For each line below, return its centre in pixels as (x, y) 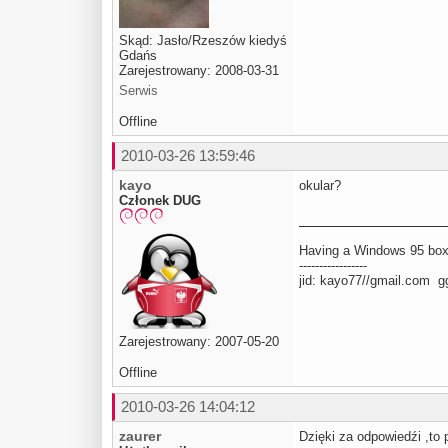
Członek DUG (160, 200)
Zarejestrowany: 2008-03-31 (199, 70)
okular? (320, 185)
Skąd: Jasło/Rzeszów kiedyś (203, 40)
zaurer (140, 436)
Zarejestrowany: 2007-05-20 (199, 342)
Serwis (138, 90)
